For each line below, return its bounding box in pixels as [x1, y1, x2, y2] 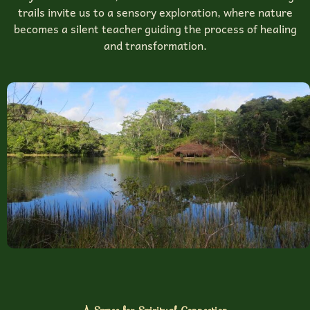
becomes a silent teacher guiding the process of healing [13, 19, 297, 38]
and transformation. [103, 36, 207, 55]
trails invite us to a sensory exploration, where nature [17, 3, 293, 21]
